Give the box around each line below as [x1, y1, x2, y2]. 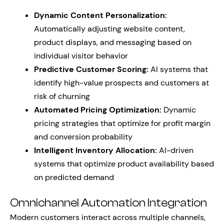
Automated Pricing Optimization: [34, 104, 161, 115]
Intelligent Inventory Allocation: [34, 145, 157, 155]
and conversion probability [34, 131, 132, 142]
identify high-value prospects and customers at [34, 77, 209, 88]
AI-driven [157, 145, 193, 155]
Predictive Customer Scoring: [34, 64, 148, 74]
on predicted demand [34, 172, 114, 182]
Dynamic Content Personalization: [34, 10, 167, 20]
